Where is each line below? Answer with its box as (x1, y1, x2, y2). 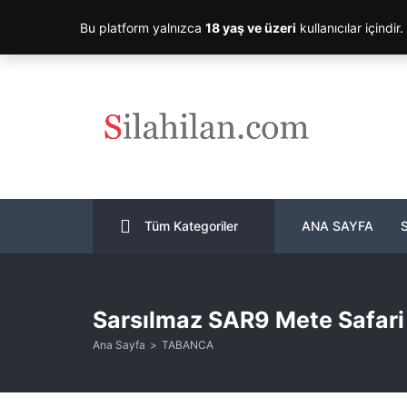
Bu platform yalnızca (80, 19, 205, 35)
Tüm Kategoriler (144, 218, 238, 233)
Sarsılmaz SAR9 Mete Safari (93, 305, 404, 333)
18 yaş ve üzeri (205, 19, 296, 35)
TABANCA (162, 337, 213, 352)
